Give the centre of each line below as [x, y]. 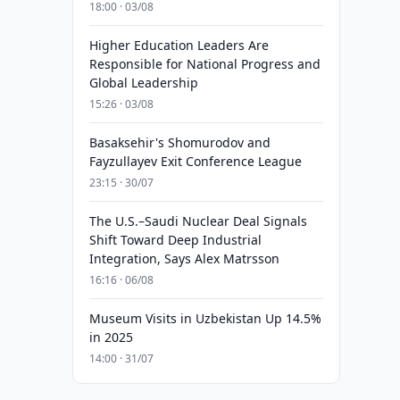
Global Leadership [143, 83]
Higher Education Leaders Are [179, 45]
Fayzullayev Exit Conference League [195, 161]
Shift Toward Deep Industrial [175, 240]
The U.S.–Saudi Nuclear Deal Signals [198, 221]
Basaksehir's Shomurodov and [179, 142]
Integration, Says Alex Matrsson [184, 258]
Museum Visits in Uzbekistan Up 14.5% [205, 318]
